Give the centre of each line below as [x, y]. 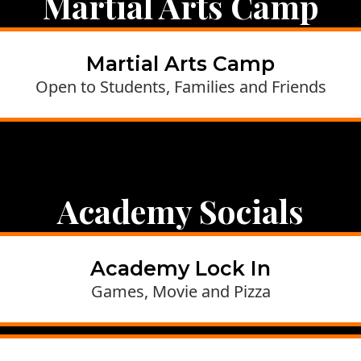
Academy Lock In [180, 268]
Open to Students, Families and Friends [180, 87]
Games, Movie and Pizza [180, 291]
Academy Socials [180, 211]
